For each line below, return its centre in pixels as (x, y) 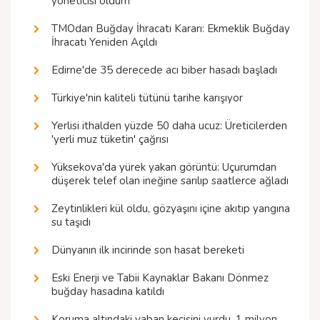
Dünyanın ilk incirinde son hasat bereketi (148, 250)
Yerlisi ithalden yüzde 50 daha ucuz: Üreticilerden (169, 126)
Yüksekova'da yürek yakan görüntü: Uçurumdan (164, 167)
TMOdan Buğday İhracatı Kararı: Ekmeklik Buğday (171, 29)
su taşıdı (71, 222)
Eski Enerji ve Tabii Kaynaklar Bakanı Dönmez (160, 278)
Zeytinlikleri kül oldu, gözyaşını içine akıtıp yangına (171, 209)
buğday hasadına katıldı (108, 292)
